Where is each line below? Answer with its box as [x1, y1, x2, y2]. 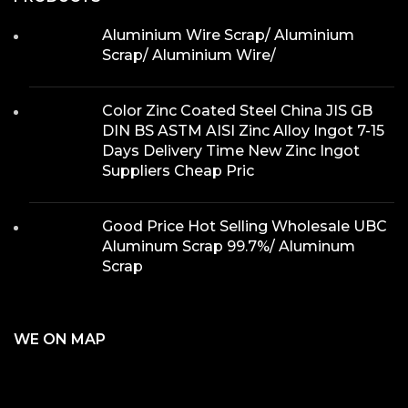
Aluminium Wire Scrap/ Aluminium [102, 25, 354, 44]
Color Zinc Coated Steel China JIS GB [102, 101, 372, 119]
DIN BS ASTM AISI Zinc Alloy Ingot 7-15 [102, 121, 384, 139]
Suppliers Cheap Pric [102, 161, 254, 179]
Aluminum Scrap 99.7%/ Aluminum [102, 237, 355, 255]
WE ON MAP [14, 330, 106, 348]
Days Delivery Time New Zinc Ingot [102, 141, 360, 159]
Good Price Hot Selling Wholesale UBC [102, 217, 387, 235]
